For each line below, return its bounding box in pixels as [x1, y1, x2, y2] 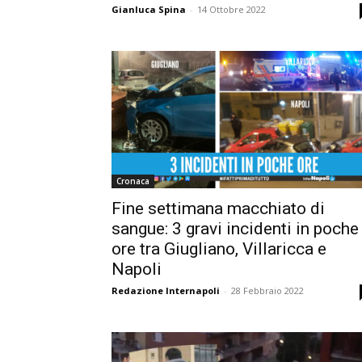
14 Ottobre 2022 [197, 3, 266, 16]
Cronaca [116, 175, 149, 187]
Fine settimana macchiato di [112, 198, 325, 218]
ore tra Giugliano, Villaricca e [112, 238, 326, 259]
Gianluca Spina [112, 3, 186, 16]
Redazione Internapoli [112, 284, 220, 297]
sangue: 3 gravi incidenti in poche [112, 218, 359, 238]
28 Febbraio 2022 [231, 284, 304, 297]
